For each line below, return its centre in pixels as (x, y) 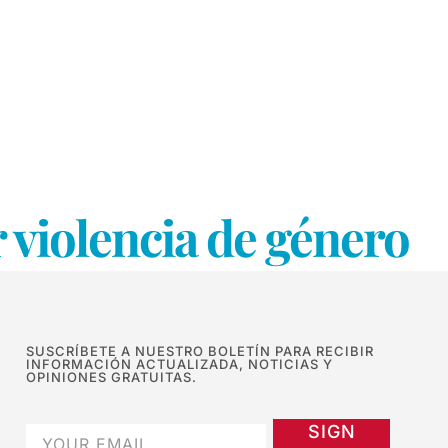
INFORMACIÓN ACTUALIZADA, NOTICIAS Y (179, 364)
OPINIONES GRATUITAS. (111, 377)
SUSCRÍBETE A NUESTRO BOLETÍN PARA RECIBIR (200, 351)
